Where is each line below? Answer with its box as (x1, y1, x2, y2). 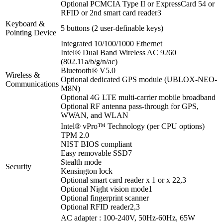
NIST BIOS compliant (61, 139, 132, 148)
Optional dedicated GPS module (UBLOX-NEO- (61, 75, 217, 84)
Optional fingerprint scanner (61, 193, 149, 202)
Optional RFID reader (61, 202, 130, 211)
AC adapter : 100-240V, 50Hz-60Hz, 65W (61, 213, 195, 222)
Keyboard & (5, 19, 45, 28)
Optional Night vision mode (61, 184, 148, 193)
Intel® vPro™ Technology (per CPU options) (61, 121, 205, 130)
